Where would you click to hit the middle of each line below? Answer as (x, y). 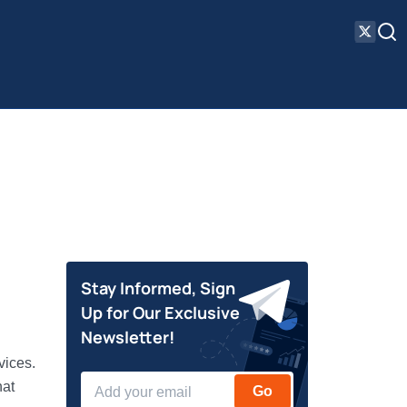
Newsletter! (128, 337)
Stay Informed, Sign (159, 288)
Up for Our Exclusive (161, 313)
